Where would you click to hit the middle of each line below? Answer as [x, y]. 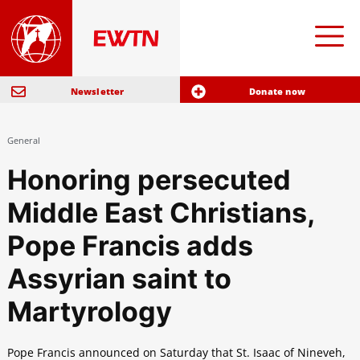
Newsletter [97, 92]
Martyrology [89, 312]
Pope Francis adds [130, 246]
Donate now [277, 92]
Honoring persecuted [149, 180]
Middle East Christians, [160, 213]
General [23, 141]
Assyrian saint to [119, 279]
